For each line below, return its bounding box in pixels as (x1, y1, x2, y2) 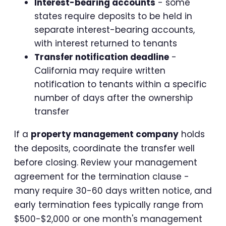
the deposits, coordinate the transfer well (14, 142, 195, 154)
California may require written (34, 64, 165, 77)
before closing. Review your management (14, 156, 197, 168)
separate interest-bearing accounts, (34, 23, 195, 36)
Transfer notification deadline (34, 50, 169, 63)
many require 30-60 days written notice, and (14, 184, 212, 197)
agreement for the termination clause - (14, 170, 189, 183)
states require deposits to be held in (34, 10, 192, 22)
